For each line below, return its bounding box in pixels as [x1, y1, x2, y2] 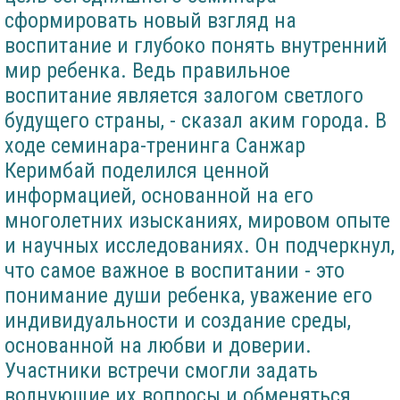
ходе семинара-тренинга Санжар [4, 133, 305, 159]
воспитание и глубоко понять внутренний [4, 33, 387, 59]
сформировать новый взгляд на [4, 8, 296, 34]
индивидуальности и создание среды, [4, 308, 351, 334]
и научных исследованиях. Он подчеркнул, [4, 233, 395, 259]
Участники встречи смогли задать [4, 358, 318, 384]
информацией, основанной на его [4, 183, 313, 209]
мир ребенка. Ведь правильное [4, 58, 290, 84]
